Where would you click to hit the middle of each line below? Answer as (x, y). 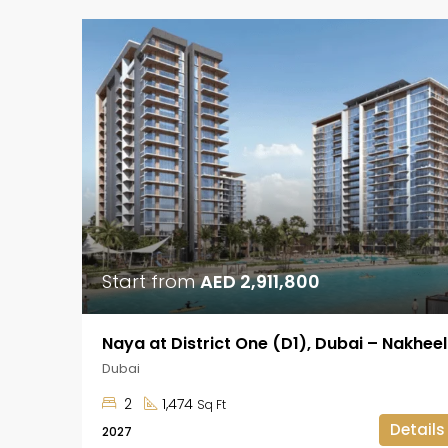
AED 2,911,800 (260, 282)
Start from (151, 282)
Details (417, 430)
